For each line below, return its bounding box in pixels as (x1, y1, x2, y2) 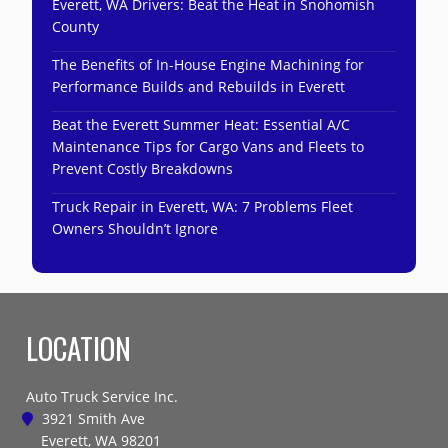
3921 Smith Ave (37, 409, 145, 429)
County (52, 17, 100, 37)
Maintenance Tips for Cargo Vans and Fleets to (52, 137, 365, 157)
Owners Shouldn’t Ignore (52, 219, 219, 239)
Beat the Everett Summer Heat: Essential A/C (52, 115, 351, 135)
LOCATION (26, 325, 132, 369)
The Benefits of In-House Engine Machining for (52, 55, 365, 75)
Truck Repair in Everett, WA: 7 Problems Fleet (52, 197, 354, 217)
